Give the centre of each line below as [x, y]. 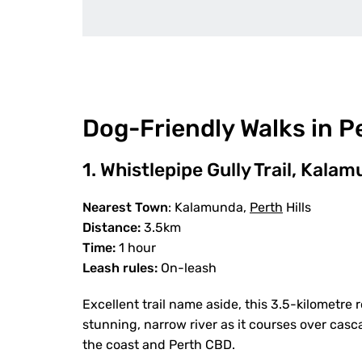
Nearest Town [125, 207]
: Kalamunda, [209, 207]
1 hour [137, 248]
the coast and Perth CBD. [159, 345]
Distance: [112, 227]
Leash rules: [122, 268]
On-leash [189, 268]
